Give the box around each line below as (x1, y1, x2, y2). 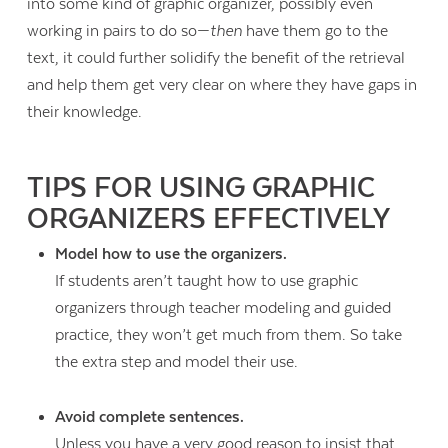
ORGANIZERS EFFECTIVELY (27, 203, 391, 236)
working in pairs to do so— (27, 22, 211, 41)
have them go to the (242, 22, 389, 41)
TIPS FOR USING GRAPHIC (27, 172, 376, 205)
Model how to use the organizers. (54, 245, 287, 264)
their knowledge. (27, 103, 143, 122)
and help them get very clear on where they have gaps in (27, 76, 418, 95)
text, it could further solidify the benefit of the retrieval (27, 49, 406, 68)
